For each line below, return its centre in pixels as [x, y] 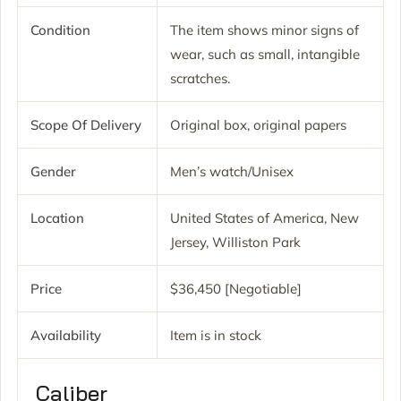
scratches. [200, 79]
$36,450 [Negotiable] [236, 289]
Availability [66, 336]
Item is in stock [216, 336]
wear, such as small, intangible [265, 55]
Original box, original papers [258, 125]
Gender [53, 172]
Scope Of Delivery [86, 125]
